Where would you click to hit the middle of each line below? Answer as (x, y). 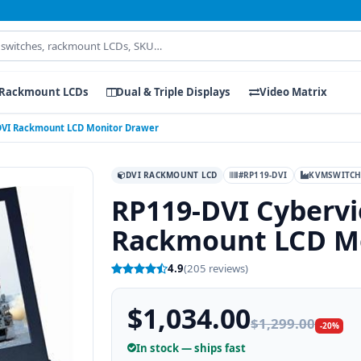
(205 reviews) (216, 269)
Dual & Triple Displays (174, 92)
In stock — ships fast (191, 348)
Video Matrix (293, 92)
